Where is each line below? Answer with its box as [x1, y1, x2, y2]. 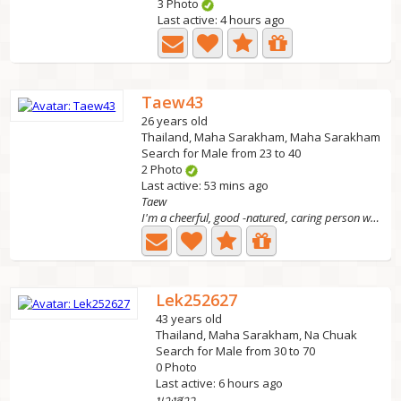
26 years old [141, 113, 209, 129]
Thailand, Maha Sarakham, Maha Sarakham [141, 129, 381, 145]
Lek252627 [156, 289, 238, 311]
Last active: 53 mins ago [141, 177, 269, 193]
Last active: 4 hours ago [158, 12, 286, 28]
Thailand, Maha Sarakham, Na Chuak [156, 327, 358, 343]
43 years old [156, 311, 223, 327]
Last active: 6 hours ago [156, 375, 284, 391]
